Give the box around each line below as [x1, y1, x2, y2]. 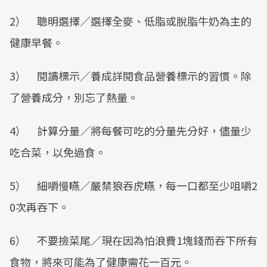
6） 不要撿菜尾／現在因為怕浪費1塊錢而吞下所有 [10, 232, 257, 248]
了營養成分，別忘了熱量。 [10, 89, 138, 105]
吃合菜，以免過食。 [10, 144, 106, 160]
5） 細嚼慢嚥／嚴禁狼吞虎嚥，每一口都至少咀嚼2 [10, 178, 257, 193]
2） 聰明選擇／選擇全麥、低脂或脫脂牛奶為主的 [10, 13, 252, 29]
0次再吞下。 [10, 199, 69, 215]
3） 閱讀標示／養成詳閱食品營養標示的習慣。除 [10, 68, 252, 83]
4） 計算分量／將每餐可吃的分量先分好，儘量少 [10, 123, 252, 138]
